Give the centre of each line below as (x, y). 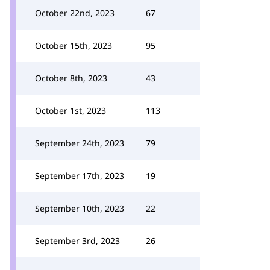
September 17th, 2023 (80, 176)
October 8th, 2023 (71, 78)
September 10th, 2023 (80, 208)
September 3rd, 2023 (77, 241)
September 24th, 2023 (80, 143)
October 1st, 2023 (71, 111)
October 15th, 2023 (74, 46)
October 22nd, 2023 (75, 13)
